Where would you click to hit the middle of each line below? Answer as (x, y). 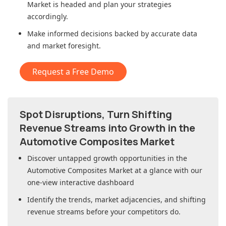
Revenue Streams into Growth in (99, 128)
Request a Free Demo (73, 72)
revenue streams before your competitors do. (104, 212)
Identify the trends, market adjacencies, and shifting (117, 200)
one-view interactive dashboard (81, 183)
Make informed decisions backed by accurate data (112, 34)
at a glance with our (167, 171)
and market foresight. (64, 46)
